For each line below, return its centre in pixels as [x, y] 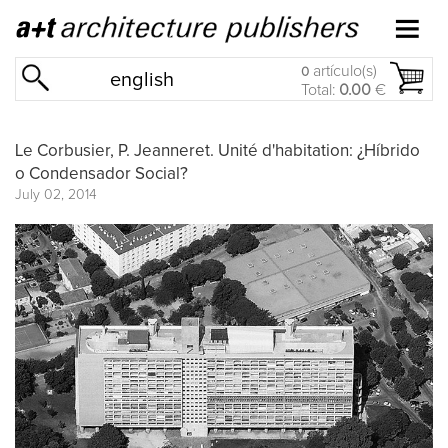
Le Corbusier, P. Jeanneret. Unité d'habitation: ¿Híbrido [217, 151]
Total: [320, 90]
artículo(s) [343, 71]
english [141, 80]
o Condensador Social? [101, 174]
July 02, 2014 [56, 194]
